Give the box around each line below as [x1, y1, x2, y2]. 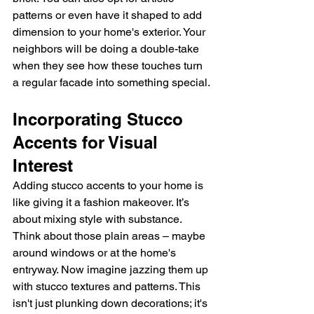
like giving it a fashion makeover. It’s [13, 196, 192, 210]
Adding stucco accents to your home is [13, 179, 206, 193]
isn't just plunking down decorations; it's [13, 296, 210, 310]
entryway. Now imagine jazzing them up [13, 263, 211, 277]
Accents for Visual [13, 132, 163, 153]
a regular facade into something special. [13, 76, 210, 90]
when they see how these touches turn [13, 59, 205, 73]
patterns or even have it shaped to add [13, 8, 205, 22]
